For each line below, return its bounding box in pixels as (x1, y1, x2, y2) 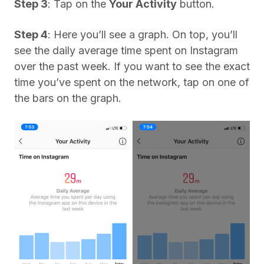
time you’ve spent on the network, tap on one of (14, 76, 249, 88)
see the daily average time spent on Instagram (14, 44, 238, 57)
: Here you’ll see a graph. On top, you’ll (48, 28, 237, 41)
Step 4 (14, 28, 48, 41)
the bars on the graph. (14, 92, 121, 104)
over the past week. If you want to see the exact (14, 60, 250, 72)
